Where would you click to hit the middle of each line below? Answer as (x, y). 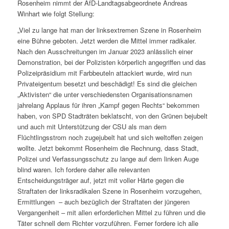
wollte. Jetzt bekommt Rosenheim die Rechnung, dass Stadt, (108, 148)
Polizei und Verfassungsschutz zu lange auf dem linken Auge (108, 159)
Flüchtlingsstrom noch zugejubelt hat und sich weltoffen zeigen (110, 138)
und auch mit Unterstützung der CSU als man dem (92, 127)
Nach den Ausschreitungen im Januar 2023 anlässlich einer (105, 52)
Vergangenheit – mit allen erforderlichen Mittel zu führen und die (111, 213)
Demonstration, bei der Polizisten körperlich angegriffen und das (111, 62)
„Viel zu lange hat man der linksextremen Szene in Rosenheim (109, 30)
